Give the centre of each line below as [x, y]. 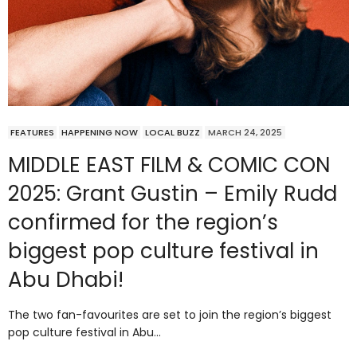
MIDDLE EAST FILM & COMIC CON [169, 165]
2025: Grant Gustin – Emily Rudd [173, 193]
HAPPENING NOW [100, 132]
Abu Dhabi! [66, 279]
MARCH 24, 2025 [245, 132]
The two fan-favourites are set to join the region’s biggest [170, 314]
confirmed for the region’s [143, 222]
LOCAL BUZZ [173, 132]
